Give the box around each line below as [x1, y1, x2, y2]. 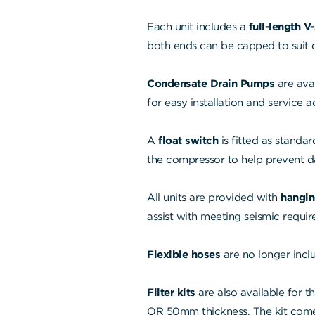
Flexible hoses [147, 247, 220, 261]
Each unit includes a [147, 20, 249, 33]
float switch [158, 134, 218, 147]
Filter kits [147, 285, 195, 299]
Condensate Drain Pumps [147, 77, 278, 90]
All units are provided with [147, 191, 281, 204]
